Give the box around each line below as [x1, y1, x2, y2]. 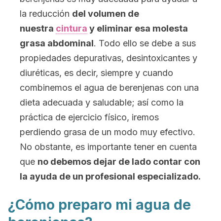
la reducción [20, 8, 72, 19]
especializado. [137, 171, 201, 182]
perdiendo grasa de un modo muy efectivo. [20, 127, 195, 137]
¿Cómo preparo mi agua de [8, 196, 191, 213]
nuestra [20, 23, 56, 34]
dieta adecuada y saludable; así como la [20, 97, 184, 108]
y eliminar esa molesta [87, 23, 188, 34]
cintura [56, 23, 87, 34]
